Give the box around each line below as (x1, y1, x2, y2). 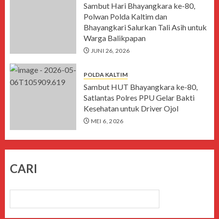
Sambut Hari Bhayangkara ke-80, (84, 1, 195, 11)
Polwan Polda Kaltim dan (84, 12, 167, 22)
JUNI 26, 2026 (90, 47, 130, 55)
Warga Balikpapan (84, 33, 146, 43)
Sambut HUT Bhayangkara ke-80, (84, 82, 197, 91)
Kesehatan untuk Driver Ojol (84, 103, 178, 113)
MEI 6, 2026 (90, 117, 124, 125)
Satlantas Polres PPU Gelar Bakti (84, 92, 195, 102)
